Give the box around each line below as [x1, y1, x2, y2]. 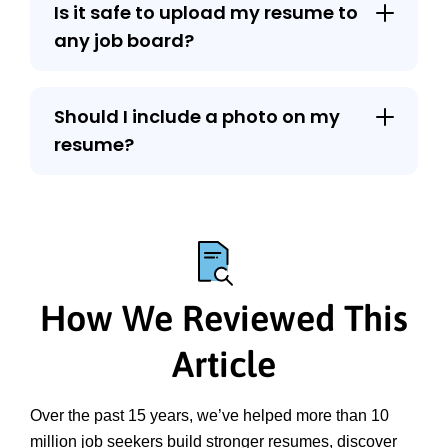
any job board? [54, 27, 194, 53]
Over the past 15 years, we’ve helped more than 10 [30, 406, 389, 424]
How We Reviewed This [40, 296, 408, 339]
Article [172, 342, 276, 385]
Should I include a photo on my [54, 103, 340, 129]
